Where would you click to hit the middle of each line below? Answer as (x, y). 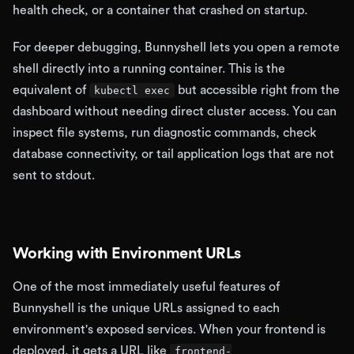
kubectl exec (132, 90)
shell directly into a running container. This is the (149, 69)
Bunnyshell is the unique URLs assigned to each (146, 308)
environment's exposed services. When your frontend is (169, 330)
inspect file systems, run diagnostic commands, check (164, 133)
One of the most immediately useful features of (146, 287)
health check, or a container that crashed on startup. (160, 10)
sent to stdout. (54, 175)
